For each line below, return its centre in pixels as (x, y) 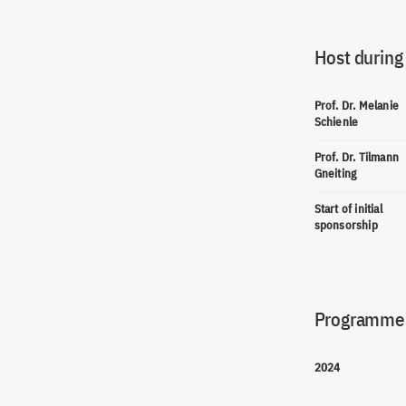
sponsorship (346, 225)
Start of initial (348, 209)
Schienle (336, 122)
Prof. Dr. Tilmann (356, 157)
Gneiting (335, 174)
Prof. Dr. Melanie (356, 106)
